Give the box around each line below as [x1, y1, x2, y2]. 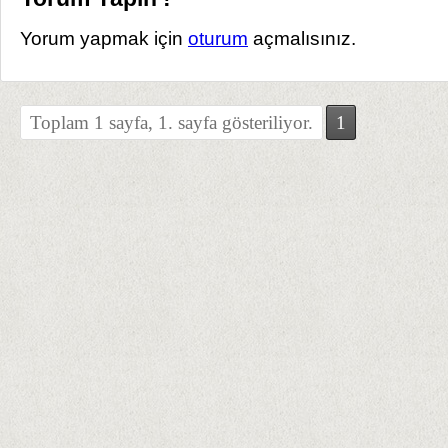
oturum [188, 26, 248, 49]
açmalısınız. [248, 26, 356, 49]
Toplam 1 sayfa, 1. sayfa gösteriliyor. [30, 111, 313, 133]
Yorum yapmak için [20, 26, 188, 49]
